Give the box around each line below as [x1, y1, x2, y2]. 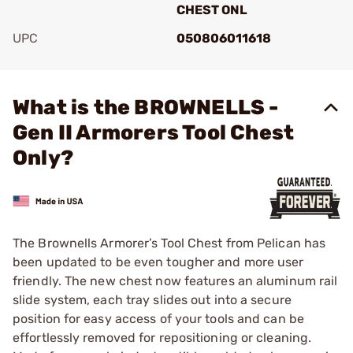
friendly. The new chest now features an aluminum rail [13, 273, 338, 288]
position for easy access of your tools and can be [13, 311, 304, 326]
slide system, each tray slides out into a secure [13, 292, 292, 307]
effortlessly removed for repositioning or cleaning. [13, 330, 312, 345]
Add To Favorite [35, 53, 128, 68]
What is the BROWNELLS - [13, 95, 279, 120]
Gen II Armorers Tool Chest [13, 121, 295, 145]
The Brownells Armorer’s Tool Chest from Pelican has [13, 236, 326, 251]
